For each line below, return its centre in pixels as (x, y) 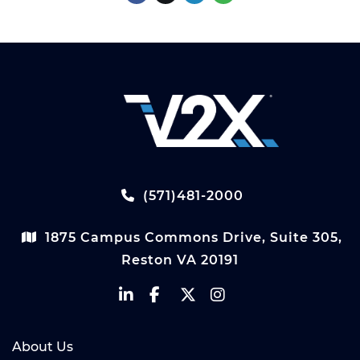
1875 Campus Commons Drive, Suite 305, (193, 237)
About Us (43, 346)
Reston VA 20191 (180, 260)
